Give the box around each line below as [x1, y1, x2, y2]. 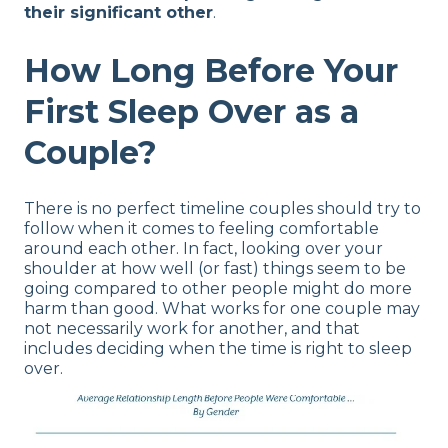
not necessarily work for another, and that [24, 319, 360, 339]
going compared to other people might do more [24, 279, 412, 299]
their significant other [24, 2, 213, 22]
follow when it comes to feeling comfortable [24, 219, 379, 239]
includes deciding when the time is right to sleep [24, 339, 412, 359]
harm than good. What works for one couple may [24, 299, 420, 319]
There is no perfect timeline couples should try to [24, 199, 421, 219]
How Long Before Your [24, 50, 398, 90]
